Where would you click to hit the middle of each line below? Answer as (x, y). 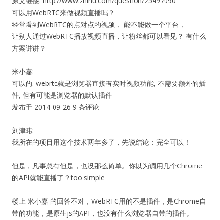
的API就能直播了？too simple (58, 178)
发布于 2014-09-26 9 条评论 (62, 107)
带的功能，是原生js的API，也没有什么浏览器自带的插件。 (102, 213)
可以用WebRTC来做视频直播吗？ (63, 13)
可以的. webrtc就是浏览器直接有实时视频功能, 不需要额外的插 (109, 83)
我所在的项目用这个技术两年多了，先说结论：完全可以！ (101, 142)
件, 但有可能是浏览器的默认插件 (62, 95)
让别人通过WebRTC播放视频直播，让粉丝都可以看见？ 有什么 (109, 36)
